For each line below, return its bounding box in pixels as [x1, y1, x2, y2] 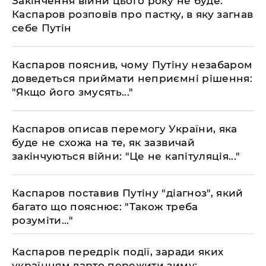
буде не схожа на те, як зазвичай [12, 137, 195, 148]
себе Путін [12, 22, 72, 34]
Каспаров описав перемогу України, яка [12, 123, 237, 135]
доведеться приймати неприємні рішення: [12, 72, 252, 84]
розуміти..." [12, 214, 74, 226]
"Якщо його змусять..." [12, 86, 134, 98]
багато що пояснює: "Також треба [12, 201, 198, 213]
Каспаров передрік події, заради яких [12, 246, 224, 258]
